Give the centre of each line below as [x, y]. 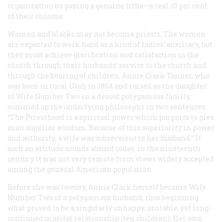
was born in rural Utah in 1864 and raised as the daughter [107, 86]
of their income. [36, 16]
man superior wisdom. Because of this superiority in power [111, 127]
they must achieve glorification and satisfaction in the [103, 55]
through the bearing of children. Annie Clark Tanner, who [109, 75]
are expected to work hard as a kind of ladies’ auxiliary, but [110, 44]
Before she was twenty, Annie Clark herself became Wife [107, 187]
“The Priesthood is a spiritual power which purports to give [111, 117]
